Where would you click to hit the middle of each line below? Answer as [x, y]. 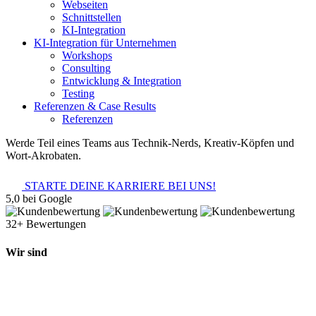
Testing [78, 94]
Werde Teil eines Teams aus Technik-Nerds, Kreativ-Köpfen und [150, 143]
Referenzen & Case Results [95, 107]
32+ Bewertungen [46, 224]
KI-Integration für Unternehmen [105, 43]
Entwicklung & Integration [122, 81]
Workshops [87, 56]
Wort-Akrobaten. [43, 156]
